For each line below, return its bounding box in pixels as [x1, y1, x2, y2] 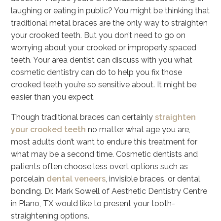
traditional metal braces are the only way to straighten [11, 18, 208, 28]
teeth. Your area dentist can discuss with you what [11, 55, 193, 65]
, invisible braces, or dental [106, 174, 201, 184]
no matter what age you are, [86, 125, 191, 134]
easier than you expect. [11, 92, 95, 102]
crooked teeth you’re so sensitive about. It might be [11, 80, 197, 89]
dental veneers [46, 174, 106, 184]
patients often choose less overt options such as [11, 162, 188, 171]
